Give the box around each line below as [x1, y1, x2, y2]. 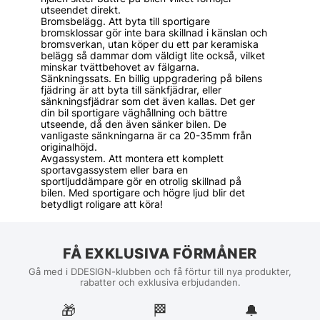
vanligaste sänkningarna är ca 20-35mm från [41, 130, 251, 142]
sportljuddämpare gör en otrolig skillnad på [41, 176, 241, 188]
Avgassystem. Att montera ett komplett [41, 153, 224, 165]
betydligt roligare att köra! [41, 199, 163, 211]
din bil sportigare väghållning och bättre [41, 107, 227, 119]
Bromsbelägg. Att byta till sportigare [41, 16, 210, 28]
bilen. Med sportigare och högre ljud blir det [41, 187, 245, 199]
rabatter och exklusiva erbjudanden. [79, 276, 241, 289]
